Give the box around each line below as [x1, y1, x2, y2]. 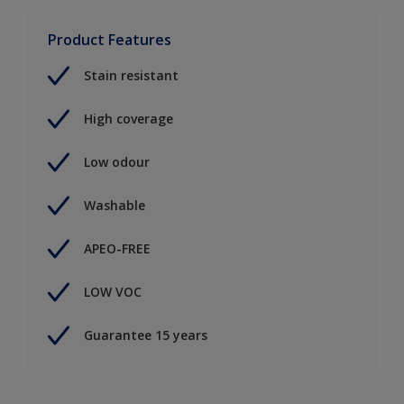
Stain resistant [84, 67, 179, 85]
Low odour [84, 153, 150, 171]
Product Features [48, 29, 171, 50]
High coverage [84, 110, 173, 128]
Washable [84, 197, 145, 215]
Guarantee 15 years [84, 326, 207, 344]
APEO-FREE [84, 240, 151, 258]
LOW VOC [84, 283, 142, 301]
